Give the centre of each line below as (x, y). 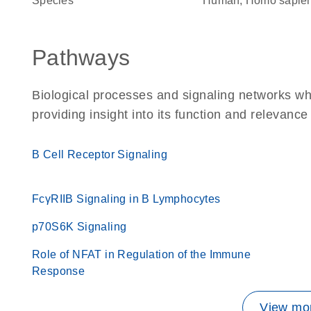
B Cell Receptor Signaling (100, 154)
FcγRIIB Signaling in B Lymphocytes (126, 199)
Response (59, 271)
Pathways (81, 58)
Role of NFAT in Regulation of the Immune (141, 254)
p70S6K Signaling (79, 227)
